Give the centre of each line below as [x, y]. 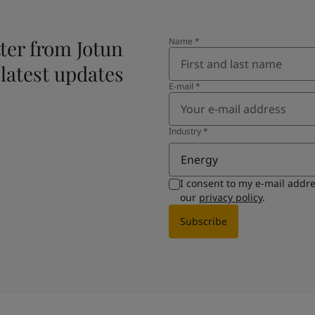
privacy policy [231, 197]
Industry [185, 131]
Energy [199, 160]
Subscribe [204, 221]
